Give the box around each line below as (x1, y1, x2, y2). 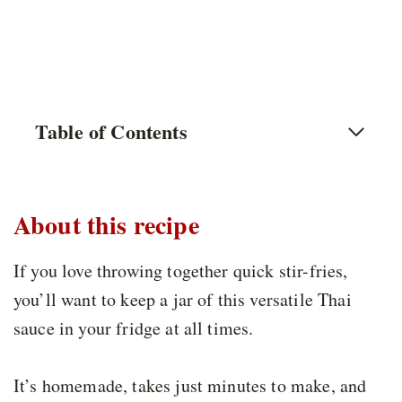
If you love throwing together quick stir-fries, (13, 258, 348, 284)
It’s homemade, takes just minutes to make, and (13, 373, 367, 398)
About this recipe (13, 206, 199, 244)
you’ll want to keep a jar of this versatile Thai (13, 287, 352, 312)
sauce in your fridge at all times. (13, 316, 254, 341)
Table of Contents (35, 117, 188, 147)
